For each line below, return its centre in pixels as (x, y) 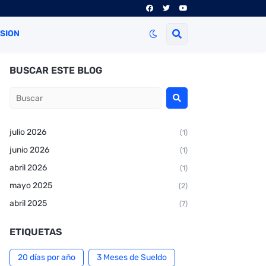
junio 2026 (29, 150)
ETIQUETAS (36, 232)
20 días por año (47, 257)
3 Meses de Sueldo (132, 257)
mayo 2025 (31, 186)
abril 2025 (28, 203)
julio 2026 (28, 132)
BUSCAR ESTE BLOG (56, 70)
